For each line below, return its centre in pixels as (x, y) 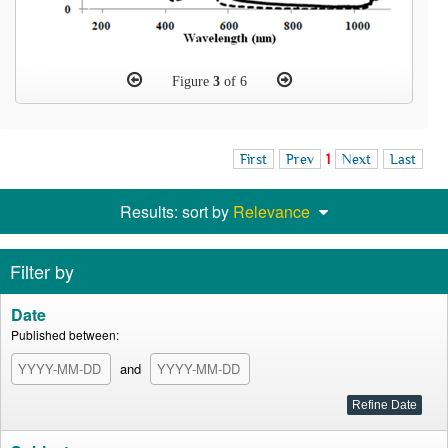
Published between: (65, 334)
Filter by (42, 271)
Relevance (271, 211)
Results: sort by (176, 211)
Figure (192, 81)
